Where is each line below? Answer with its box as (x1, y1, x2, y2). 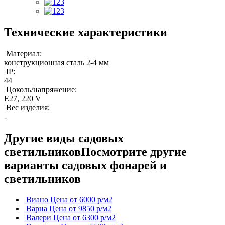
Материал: (4, 49, 42, 58)
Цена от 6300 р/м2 (53, 213, 116, 222)
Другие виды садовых (4, 131, 124, 145)
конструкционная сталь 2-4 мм (4, 58, 109, 67)
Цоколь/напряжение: (4, 85, 77, 94)
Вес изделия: (4, 103, 50, 112)
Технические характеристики (4, 25, 167, 39)
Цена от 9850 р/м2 (49, 204, 111, 213)
